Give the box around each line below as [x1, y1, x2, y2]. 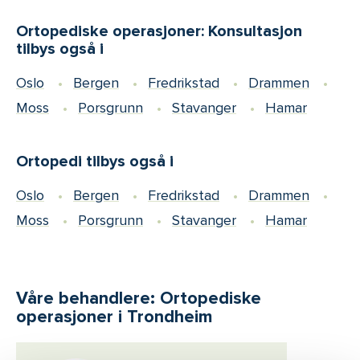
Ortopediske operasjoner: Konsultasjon [16, 22, 302, 42]
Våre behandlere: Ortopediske [16, 288, 261, 309]
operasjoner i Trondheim [16, 306, 212, 328]
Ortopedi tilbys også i [16, 152, 174, 172]
